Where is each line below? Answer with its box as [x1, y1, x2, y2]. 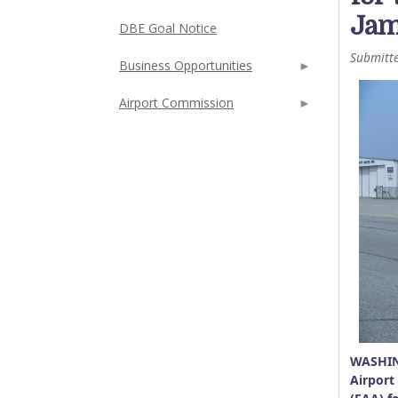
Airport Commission [119, 94, 234, 111]
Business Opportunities [119, 57, 252, 74]
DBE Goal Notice [119, 20, 217, 36]
